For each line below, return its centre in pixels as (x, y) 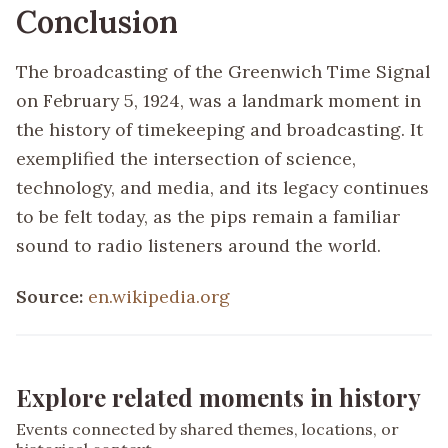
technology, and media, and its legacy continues (222, 187)
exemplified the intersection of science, (186, 158)
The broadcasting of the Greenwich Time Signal (223, 71)
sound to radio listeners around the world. (198, 245)
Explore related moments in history (218, 396)
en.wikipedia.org (159, 296)
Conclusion (97, 22)
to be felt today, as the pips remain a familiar (208, 216)
